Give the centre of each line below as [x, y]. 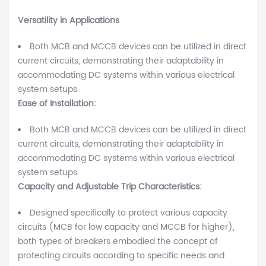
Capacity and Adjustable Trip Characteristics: [110, 187]
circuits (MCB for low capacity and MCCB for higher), [126, 227]
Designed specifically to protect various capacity [129, 213]
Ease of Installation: [57, 104]
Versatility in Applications [69, 21]
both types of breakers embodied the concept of [118, 242]
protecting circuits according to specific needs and [121, 256]
